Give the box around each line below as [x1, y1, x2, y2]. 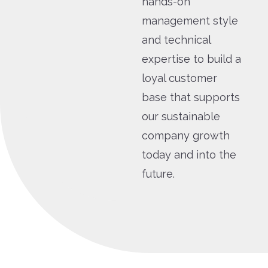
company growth [142, 129, 230, 142]
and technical [142, 33, 211, 46]
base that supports [142, 90, 240, 103]
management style [142, 14, 239, 27]
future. [142, 167, 175, 180]
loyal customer [142, 71, 218, 84]
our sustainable [142, 109, 221, 123]
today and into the [142, 148, 237, 161]
